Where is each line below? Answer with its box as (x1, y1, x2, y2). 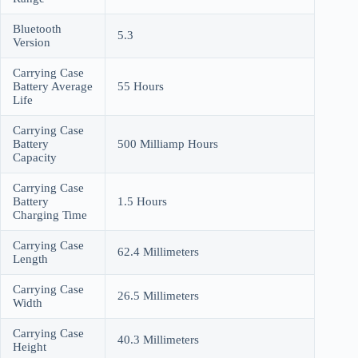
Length (13, 252, 48, 265)
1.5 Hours (117, 194, 167, 208)
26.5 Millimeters (117, 288, 199, 302)
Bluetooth (13, 22, 62, 35)
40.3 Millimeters (117, 332, 199, 346)
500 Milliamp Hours (117, 137, 218, 150)
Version (13, 35, 50, 49)
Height (13, 340, 46, 353)
